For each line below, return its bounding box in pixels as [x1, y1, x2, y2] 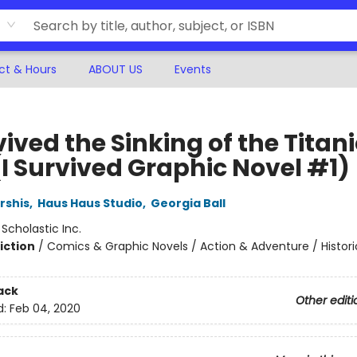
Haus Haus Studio [37, 195, 143, 211]
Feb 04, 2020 [9, 300, 80, 317]
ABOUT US [88, 61, 143, 77]
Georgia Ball [150, 195, 226, 211]
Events [175, 61, 211, 77]
